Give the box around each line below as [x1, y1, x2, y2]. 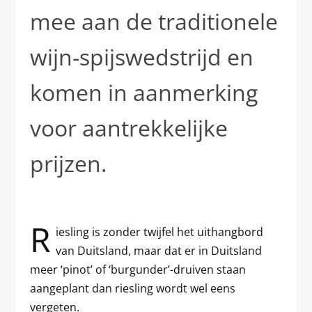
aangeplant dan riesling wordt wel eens [29, 280, 235, 296]
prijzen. [29, 148, 107, 178]
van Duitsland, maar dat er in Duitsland [55, 242, 262, 258]
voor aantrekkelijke [29, 112, 228, 143]
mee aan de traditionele [29, 6, 278, 36]
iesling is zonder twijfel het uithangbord [55, 224, 263, 240]
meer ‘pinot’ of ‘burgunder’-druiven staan [29, 261, 246, 277]
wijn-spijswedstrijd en [29, 41, 253, 72]
